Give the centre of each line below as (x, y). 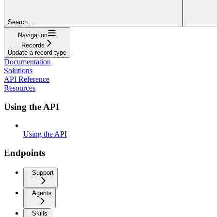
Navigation (33, 35)
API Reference (27, 79)
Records (33, 45)
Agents (42, 193)
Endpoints (24, 153)
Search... (21, 22)
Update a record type (37, 52)
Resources (20, 88)
